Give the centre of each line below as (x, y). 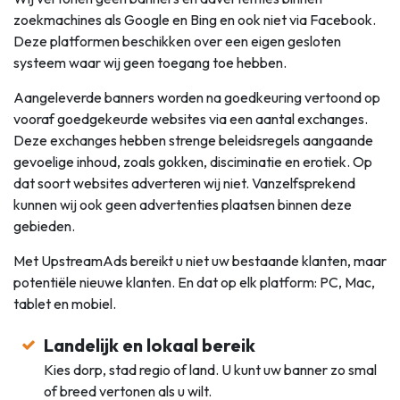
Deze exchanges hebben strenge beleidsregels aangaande (193, 140)
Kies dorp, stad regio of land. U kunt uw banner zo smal (211, 369)
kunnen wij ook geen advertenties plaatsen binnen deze (183, 204)
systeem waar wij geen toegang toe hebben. (150, 62)
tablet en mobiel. (65, 303)
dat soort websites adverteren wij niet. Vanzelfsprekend (184, 183)
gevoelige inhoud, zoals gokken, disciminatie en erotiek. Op (193, 161)
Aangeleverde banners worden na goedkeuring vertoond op (197, 97)
